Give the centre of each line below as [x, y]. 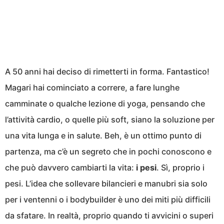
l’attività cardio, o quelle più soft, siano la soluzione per [110, 120]
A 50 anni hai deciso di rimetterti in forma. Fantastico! [107, 72]
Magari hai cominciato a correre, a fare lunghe [92, 88]
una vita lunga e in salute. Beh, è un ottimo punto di [103, 136]
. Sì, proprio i [180, 168]
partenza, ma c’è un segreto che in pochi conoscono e [108, 152]
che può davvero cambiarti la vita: [70, 168]
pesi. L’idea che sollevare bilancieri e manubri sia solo [106, 184]
